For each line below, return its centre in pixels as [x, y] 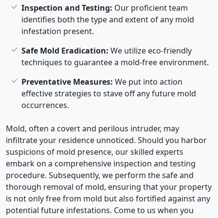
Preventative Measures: [67, 82]
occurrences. [45, 105]
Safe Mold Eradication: [65, 50]
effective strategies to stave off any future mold [109, 93]
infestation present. [58, 31]
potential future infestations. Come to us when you [100, 210]
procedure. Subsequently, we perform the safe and [100, 175]
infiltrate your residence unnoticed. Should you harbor [106, 140]
